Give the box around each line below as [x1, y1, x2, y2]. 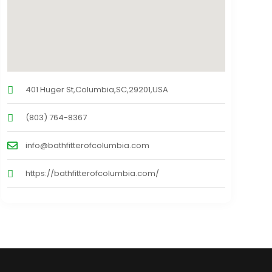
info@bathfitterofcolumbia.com [25, 139, 149, 151]
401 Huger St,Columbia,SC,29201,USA [25, 83, 168, 95]
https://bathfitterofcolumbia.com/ [25, 167, 159, 179]
